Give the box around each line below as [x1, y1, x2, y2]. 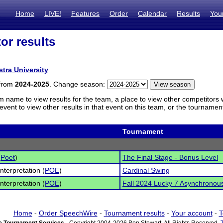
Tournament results [104, 209, 165, 217]
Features [71, 9, 100, 17]
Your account [171, 209, 213, 217]
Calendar [138, 9, 167, 17]
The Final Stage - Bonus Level [122, 153, 218, 161]
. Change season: [49, 80, 107, 88]
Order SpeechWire [38, 209, 98, 217]
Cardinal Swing [122, 166, 170, 174]
